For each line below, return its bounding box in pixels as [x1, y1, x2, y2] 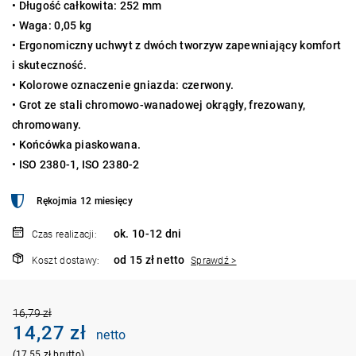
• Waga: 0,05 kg [12, 18, 95, 32]
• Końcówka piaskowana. [12, 137, 141, 151]
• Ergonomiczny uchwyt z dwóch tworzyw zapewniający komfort [12, 38, 342, 52]
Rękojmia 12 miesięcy [37, 195, 133, 207]
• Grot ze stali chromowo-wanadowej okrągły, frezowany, [12, 98, 306, 111]
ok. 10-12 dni [113, 226, 182, 240]
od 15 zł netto [113, 253, 188, 266]
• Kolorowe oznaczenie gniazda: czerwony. [12, 78, 234, 91]
